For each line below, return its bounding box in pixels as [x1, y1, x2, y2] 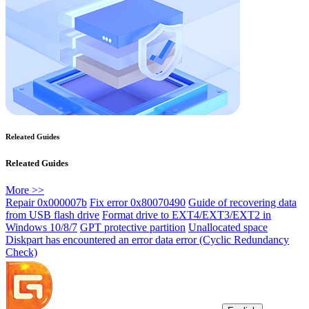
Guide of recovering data [188, 197, 297, 209]
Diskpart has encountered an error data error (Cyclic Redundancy [6, 234, 289, 246]
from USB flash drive [6, 209, 99, 221]
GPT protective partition [80, 221, 186, 234]
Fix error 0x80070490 [90, 197, 186, 209]
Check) [6, 246, 37, 259]
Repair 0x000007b [6, 197, 87, 209]
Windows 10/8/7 [6, 221, 77, 234]
